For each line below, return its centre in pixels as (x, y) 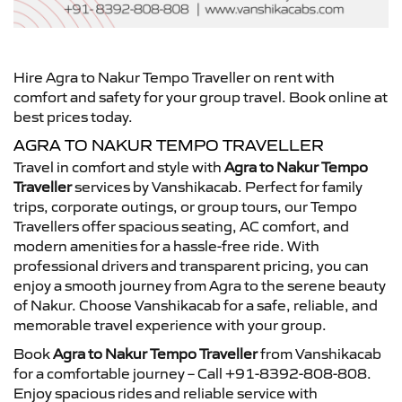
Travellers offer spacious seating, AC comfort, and (181, 226)
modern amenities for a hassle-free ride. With (166, 245)
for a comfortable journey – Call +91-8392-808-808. (192, 373)
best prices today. (73, 116)
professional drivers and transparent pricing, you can (191, 265)
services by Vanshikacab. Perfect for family (217, 186)
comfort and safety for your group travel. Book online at (201, 96)
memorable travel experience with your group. (170, 324)
